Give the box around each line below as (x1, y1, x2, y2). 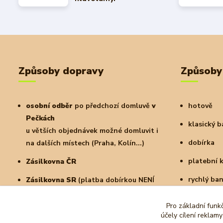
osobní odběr (26, 101, 73, 111)
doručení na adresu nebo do (42, 206, 138, 216)
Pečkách (26, 113, 55, 123)
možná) (26, 188, 51, 197)
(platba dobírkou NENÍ (76, 175, 154, 185)
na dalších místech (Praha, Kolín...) (26, 138, 144, 148)
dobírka (188, 138, 215, 147)
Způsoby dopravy (18, 64, 104, 78)
